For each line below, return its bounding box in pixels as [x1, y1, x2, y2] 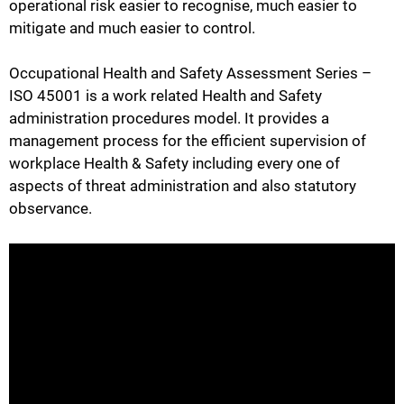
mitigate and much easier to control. [9, 18, 255, 37]
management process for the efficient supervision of [9, 132, 366, 151]
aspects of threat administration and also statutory [9, 177, 356, 196]
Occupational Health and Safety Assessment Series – [9, 64, 372, 83]
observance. [9, 199, 92, 218]
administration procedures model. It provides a [9, 109, 329, 128]
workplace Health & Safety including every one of [9, 154, 340, 173]
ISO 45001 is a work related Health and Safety [9, 87, 322, 106]
